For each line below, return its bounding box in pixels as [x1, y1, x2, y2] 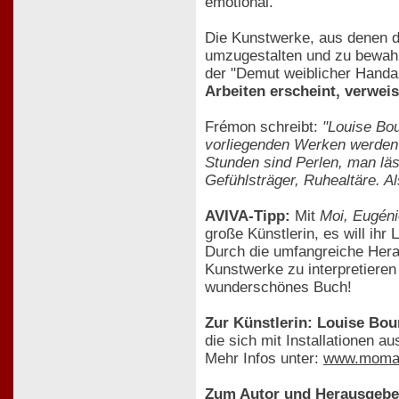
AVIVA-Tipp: [205, 207, 290, 224]
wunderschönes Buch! [205, 278, 352, 296]
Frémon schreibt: [205, 118, 322, 135]
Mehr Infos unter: [205, 349, 323, 367]
